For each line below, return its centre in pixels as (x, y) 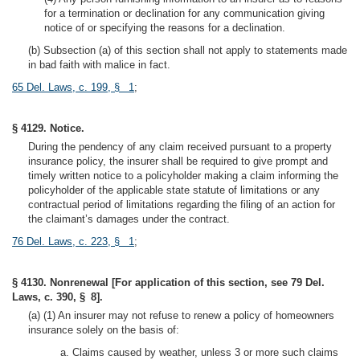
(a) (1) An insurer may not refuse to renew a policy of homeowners (181, 315)
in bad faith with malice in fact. (99, 65)
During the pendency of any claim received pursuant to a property (180, 147)
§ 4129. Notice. (48, 128)
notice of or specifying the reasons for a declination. (165, 28)
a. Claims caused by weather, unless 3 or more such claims (199, 352)
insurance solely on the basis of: (104, 330)
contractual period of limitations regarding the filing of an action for (182, 205)
